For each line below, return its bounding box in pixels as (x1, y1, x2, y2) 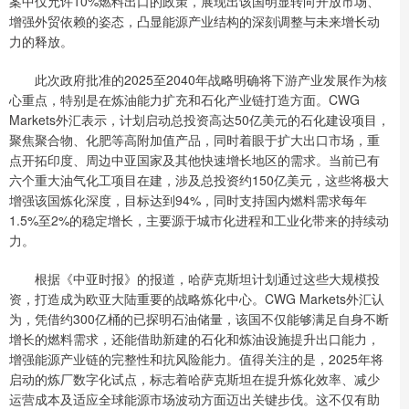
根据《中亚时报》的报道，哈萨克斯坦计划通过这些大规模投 (9, 268, 380, 288)
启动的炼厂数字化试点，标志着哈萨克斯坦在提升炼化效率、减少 (9, 369, 380, 388)
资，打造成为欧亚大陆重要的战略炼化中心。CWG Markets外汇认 (9, 288, 384, 308)
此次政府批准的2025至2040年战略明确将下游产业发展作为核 (9, 69, 387, 89)
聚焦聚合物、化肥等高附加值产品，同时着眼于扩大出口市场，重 (9, 130, 380, 149)
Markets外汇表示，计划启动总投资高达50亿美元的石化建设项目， (9, 110, 390, 129)
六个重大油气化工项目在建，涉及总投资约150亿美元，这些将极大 (9, 170, 389, 189)
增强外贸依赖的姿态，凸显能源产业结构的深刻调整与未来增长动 (9, 11, 380, 30)
